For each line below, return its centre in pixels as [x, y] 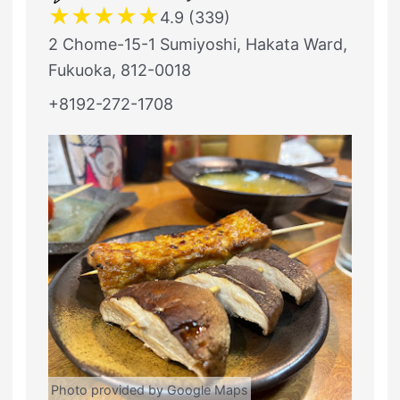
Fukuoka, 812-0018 [120, 70]
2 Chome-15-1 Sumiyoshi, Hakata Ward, [198, 44]
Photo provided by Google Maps [150, 390]
